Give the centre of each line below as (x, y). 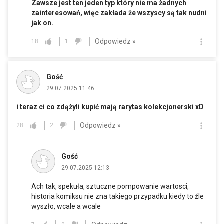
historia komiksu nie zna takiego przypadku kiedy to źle (118, 197)
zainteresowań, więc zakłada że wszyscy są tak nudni (119, 13)
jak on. (42, 23)
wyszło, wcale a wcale (66, 207)
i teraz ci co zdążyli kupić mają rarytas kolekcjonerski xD (110, 107)
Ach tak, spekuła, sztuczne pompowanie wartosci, (110, 187)
